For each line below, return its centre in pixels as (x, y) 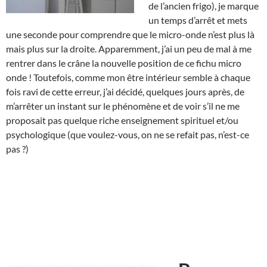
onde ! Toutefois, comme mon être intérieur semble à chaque (128, 77)
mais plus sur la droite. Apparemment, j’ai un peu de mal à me (129, 48)
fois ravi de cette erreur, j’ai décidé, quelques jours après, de (125, 91)
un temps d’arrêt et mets (198, 20)
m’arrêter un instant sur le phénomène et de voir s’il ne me (123, 105)
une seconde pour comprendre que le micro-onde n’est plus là (130, 34)
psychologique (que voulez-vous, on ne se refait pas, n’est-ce (128, 134)
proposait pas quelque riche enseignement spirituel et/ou (122, 120)
